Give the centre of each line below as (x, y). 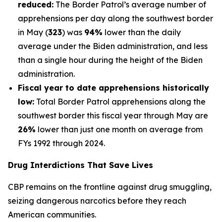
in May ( (33, 32)
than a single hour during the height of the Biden (110, 60)
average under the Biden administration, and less (113, 46)
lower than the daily (142, 32)
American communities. (52, 215)
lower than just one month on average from (119, 129)
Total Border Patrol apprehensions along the (120, 102)
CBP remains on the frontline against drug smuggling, (110, 187)
